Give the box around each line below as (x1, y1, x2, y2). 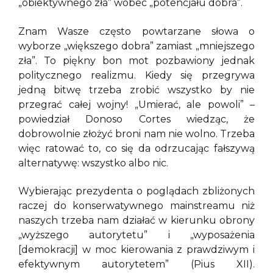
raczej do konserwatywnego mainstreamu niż (18, 199, 255, 211)
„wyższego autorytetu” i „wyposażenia (18, 229, 255, 241)
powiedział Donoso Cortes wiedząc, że (18, 113, 255, 125)
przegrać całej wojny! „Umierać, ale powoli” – (18, 98, 255, 110)
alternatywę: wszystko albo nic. (18, 157, 168, 169)
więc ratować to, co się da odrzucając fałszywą (18, 142, 255, 154)
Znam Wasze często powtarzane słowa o (18, 25, 255, 37)
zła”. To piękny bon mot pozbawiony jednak (18, 54, 255, 66)
